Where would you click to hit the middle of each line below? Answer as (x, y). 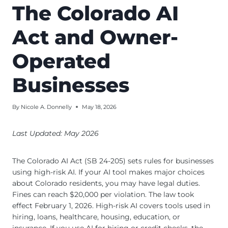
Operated (61, 61)
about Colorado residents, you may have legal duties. (106, 183)
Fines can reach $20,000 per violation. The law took (103, 194)
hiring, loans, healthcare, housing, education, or (96, 217)
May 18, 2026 (99, 107)
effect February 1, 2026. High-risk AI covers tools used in (111, 205)
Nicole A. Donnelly (47, 107)
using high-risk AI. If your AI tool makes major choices (108, 172)
